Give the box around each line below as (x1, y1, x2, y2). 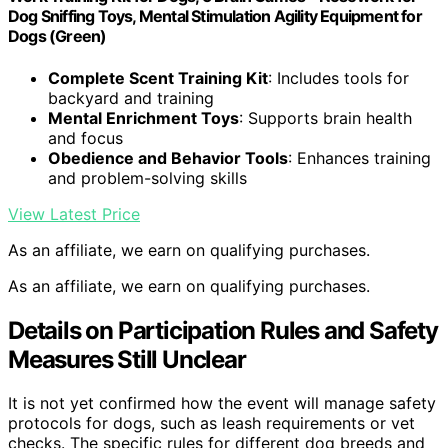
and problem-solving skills (48, 167, 247, 188)
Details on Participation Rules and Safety (8, 315, 438, 345)
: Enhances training (288, 147, 431, 168)
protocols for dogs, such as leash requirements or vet (8, 413, 415, 434)
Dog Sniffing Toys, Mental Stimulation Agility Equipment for (8, 6, 422, 27)
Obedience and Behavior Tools (48, 147, 288, 168)
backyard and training (48, 87, 214, 108)
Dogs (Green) (8, 26, 107, 47)
